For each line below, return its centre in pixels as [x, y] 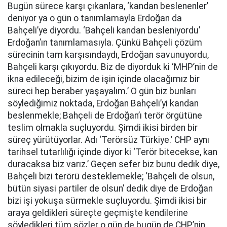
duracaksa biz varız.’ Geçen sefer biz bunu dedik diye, [113, 164]
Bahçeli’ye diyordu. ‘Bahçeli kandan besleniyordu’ [104, 30]
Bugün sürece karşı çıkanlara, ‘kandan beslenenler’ [108, 6]
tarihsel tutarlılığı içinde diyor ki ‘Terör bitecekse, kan [112, 152]
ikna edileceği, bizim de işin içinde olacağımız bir [104, 79]
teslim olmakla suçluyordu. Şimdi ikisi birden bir [103, 128]
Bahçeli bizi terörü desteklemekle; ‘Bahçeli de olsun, [111, 176]
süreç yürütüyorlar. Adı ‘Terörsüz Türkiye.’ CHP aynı [108, 140]
